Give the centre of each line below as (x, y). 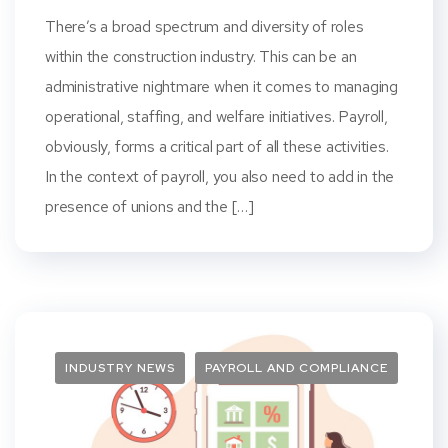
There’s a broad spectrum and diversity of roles (204, 27)
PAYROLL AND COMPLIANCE (296, 368)
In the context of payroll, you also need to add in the (220, 177)
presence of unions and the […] (150, 207)
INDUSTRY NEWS (120, 368)
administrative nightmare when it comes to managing (221, 87)
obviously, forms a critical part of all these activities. (217, 147)
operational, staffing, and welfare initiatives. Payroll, (216, 117)
